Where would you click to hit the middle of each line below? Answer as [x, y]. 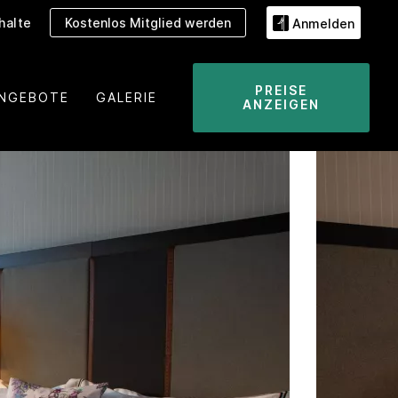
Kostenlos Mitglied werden [148, 22]
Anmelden [323, 23]
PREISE [281, 90]
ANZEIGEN [281, 104]
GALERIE [126, 97]
